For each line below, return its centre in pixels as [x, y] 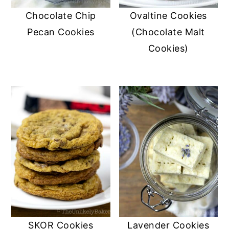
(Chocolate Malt [168, 32]
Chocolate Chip [61, 15]
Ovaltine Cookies [168, 15]
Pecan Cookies [61, 32]
